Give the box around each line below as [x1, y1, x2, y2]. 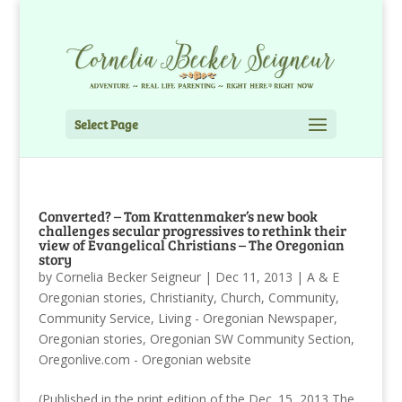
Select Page [74, 115, 138, 133]
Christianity [149, 288, 214, 306]
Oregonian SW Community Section [149, 329, 351, 347]
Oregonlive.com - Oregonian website [38, 350, 251, 368]
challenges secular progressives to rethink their [38, 220, 346, 240]
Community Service [38, 309, 151, 327]
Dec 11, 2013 [214, 267, 293, 285]
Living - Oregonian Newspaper [157, 309, 334, 327]
